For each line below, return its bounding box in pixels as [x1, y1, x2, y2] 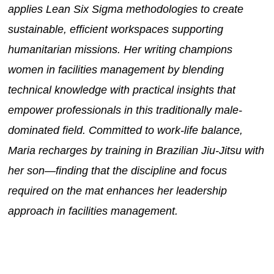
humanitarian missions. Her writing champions [8, 43, 233, 56]
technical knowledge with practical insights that [8, 83, 236, 96]
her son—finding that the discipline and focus [8, 164, 228, 177]
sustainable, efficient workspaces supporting [8, 23, 224, 35]
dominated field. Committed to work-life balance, [8, 124, 243, 136]
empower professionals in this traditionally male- [8, 103, 243, 116]
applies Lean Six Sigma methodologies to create [8, 2, 244, 15]
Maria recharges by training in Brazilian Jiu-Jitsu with [8, 144, 265, 157]
